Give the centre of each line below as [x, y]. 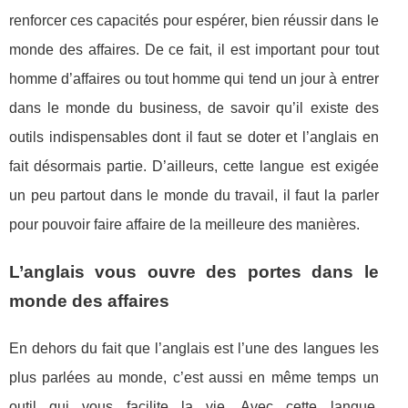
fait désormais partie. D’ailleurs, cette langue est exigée [194, 167]
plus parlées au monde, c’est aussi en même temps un [194, 378]
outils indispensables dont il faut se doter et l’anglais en [194, 138]
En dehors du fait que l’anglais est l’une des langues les [194, 349]
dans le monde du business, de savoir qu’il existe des [194, 108]
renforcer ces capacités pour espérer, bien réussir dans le [194, 21]
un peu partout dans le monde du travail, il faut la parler [194, 196]
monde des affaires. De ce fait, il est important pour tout [194, 50]
